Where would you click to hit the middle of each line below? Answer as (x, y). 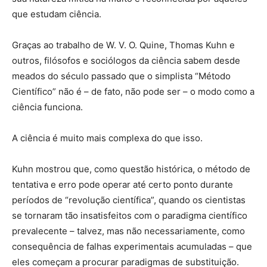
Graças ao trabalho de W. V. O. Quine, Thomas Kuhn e (123, 45)
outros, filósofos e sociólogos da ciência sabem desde (126, 61)
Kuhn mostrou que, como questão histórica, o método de (131, 169)
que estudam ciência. (57, 14)
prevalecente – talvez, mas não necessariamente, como (128, 231)
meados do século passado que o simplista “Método (121, 76)
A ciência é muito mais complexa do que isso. (107, 138)
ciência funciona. (47, 107)
